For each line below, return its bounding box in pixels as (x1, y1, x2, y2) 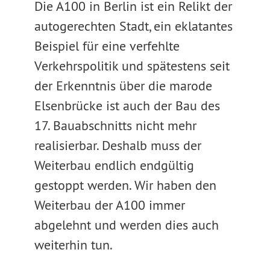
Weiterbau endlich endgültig (34, 157, 194, 174)
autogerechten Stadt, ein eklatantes (34, 17, 233, 34)
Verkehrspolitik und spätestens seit (34, 57, 230, 74)
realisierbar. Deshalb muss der (34, 137, 201, 154)
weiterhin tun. (34, 236, 113, 253)
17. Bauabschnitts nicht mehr (34, 117, 196, 134)
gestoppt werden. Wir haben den (34, 177, 216, 193)
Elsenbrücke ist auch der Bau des (34, 97, 220, 114)
